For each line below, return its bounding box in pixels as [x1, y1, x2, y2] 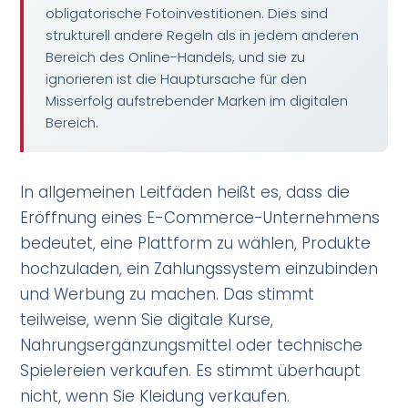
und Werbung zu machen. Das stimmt [20, 282, 315, 305]
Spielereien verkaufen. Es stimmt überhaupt [20, 359, 362, 382]
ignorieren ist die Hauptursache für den [46, 68, 308, 88]
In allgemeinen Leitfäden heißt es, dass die [20, 180, 351, 203]
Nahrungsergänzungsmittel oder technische [20, 333, 363, 356]
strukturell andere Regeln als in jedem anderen [46, 25, 360, 45]
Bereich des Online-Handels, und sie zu [46, 46, 306, 66]
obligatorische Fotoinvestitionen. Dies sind [46, 3, 329, 23]
